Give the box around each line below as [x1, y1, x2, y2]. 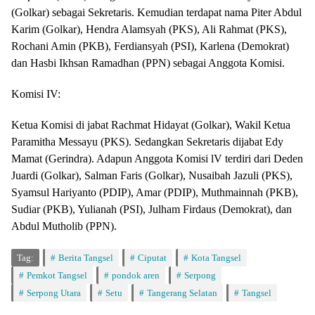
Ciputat [138, 252, 167, 263]
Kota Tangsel [191, 252, 241, 263]
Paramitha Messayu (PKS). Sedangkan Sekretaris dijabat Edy [11, 135, 283, 148]
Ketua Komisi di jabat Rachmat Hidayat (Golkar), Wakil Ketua [11, 118, 290, 131]
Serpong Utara [27, 287, 81, 298]
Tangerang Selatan [147, 287, 217, 298]
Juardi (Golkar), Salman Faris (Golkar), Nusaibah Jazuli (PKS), [11, 169, 292, 181]
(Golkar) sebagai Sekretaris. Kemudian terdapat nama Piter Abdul [11, 6, 302, 18]
